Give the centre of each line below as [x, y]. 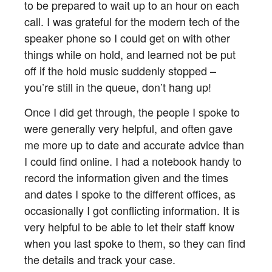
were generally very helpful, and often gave [128, 128]
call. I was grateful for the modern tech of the [132, 22]
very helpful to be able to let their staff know [129, 226]
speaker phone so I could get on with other [127, 38]
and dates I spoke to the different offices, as [130, 193]
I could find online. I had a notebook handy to [133, 161]
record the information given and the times [126, 177]
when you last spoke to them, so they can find [135, 243]
